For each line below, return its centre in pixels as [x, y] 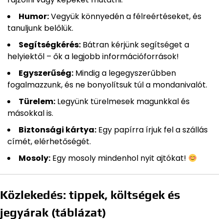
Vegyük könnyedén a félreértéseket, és [125, 17]
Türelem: [37, 102]
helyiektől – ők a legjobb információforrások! [93, 57]
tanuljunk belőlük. [40, 28]
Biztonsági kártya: [57, 130]
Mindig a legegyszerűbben [125, 73]
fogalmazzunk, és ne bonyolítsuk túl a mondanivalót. [107, 85]
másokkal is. [30, 113]
